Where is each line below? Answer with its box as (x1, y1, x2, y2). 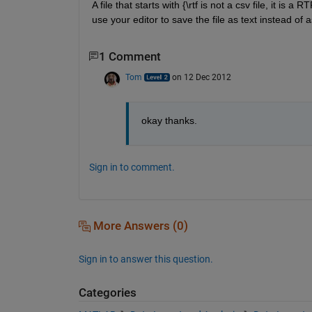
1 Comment (98, 49, 161, 63)
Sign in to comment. (88, 161, 175, 173)
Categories (78, 286, 136, 299)
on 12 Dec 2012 (171, 72, 231, 82)
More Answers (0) (90, 219, 188, 233)
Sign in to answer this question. (78, 253, 213, 265)
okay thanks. (141, 114, 197, 126)
